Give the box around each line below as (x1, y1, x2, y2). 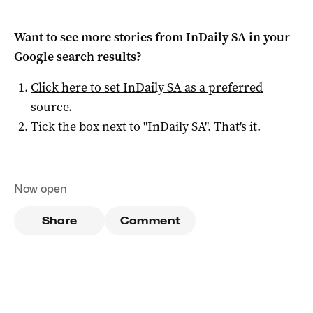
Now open (14, 182, 67, 196)
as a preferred (182, 78, 263, 96)
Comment (119, 214, 181, 227)
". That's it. (205, 117, 261, 135)
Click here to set (31, 78, 123, 96)
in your (246, 28, 290, 45)
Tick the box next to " (31, 117, 147, 135)
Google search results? (14, 48, 142, 65)
